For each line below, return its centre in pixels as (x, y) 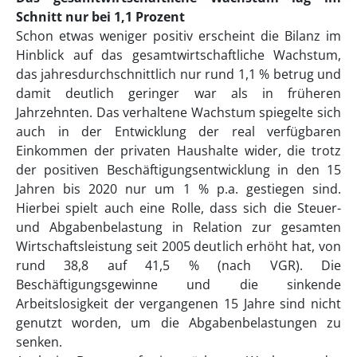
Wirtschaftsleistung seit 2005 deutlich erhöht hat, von (178, 246)
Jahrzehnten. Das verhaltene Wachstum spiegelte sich (178, 112)
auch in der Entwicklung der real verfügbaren (178, 131)
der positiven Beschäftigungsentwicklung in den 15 (178, 169)
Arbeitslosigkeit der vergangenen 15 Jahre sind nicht (178, 303)
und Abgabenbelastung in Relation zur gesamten (178, 227)
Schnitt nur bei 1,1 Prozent (100, 16)
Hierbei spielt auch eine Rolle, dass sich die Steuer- (178, 208)
